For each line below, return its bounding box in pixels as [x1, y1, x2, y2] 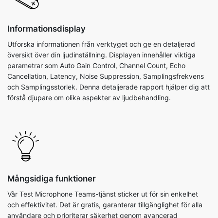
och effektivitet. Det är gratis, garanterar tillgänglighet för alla [7, 200, 202, 209]
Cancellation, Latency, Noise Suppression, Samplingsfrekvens [7, 72, 204, 80]
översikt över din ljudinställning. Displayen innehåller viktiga [7, 51, 196, 59]
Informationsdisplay [7, 24, 86, 34]
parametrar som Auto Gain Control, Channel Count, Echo [7, 61, 185, 70]
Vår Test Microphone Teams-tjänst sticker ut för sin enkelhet [7, 190, 198, 198]
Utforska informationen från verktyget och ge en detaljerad [7, 40, 195, 48]
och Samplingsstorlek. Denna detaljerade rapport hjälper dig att [7, 83, 210, 91]
